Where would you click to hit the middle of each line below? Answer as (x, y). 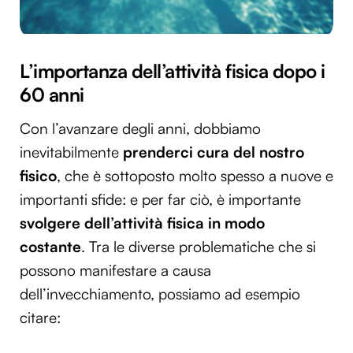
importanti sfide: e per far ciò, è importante (160, 199)
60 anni (52, 95)
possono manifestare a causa (115, 270)
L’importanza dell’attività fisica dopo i (173, 71)
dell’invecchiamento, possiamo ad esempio (160, 294)
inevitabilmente (71, 152)
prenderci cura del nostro (214, 152)
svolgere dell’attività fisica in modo (142, 223)
